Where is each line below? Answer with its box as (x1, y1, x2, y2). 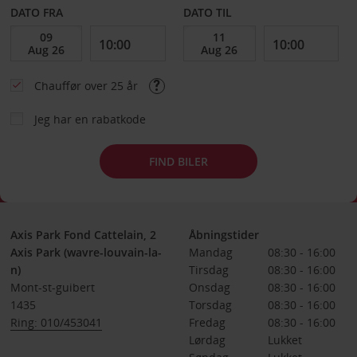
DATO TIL (183, 5, 233, 20)
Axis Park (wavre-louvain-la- (10, 245, 162, 260)
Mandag (188, 245, 233, 260)
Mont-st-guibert (10, 280, 95, 295)
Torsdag (188, 297, 232, 312)
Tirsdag (188, 262, 229, 277)
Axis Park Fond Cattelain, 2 (10, 227, 156, 242)
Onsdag (188, 280, 230, 295)
